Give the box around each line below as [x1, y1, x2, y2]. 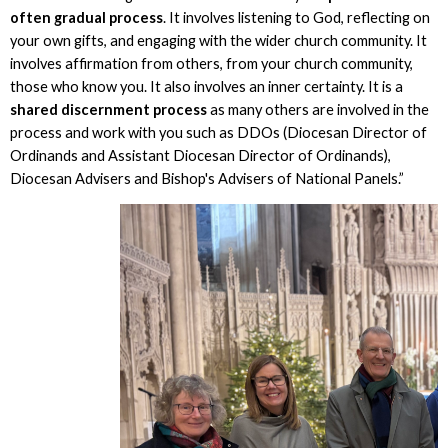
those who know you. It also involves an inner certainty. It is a [9, 77, 403, 95]
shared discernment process [9, 100, 210, 118]
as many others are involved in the [209, 100, 429, 118]
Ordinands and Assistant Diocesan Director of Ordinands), [9, 146, 391, 164]
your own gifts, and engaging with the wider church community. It [9, 31, 427, 49]
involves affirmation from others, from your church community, [9, 54, 413, 72]
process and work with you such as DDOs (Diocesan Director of [9, 123, 427, 141]
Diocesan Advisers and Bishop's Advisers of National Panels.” [9, 169, 407, 187]
